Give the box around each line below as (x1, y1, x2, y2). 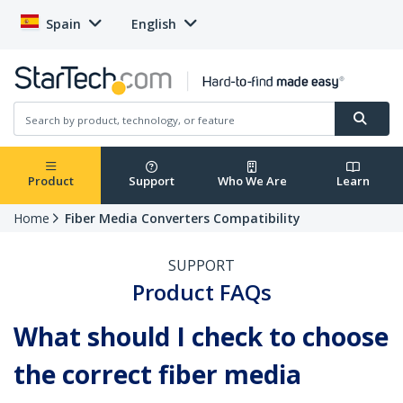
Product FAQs (131, 277, 272, 308)
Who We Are (217, 173, 287, 190)
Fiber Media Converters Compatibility (65, 210, 300, 228)
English (131, 15, 176, 32)
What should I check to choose (13, 319, 389, 354)
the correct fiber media (13, 357, 301, 392)
